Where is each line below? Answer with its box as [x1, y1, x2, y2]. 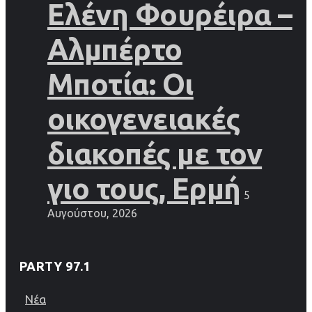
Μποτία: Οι [47, 68, 194, 101]
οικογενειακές [47, 102, 240, 136]
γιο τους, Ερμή [47, 172, 241, 205]
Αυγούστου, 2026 [47, 207, 137, 220]
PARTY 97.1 [19, 259, 91, 274]
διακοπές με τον [47, 137, 263, 171]
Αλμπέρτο [47, 33, 182, 66]
